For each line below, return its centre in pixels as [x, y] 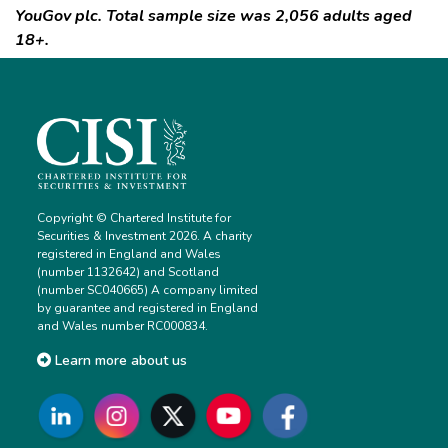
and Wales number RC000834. [123, 326]
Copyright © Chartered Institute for [134, 218]
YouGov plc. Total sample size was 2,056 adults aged [213, 16]
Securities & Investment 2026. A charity [145, 236]
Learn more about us [119, 360]
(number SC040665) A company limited [148, 290]
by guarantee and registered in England [148, 308]
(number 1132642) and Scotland [128, 272]
